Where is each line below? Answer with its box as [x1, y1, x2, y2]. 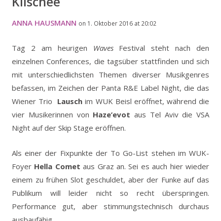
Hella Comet [34, 161, 80, 171]
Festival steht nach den [113, 42, 209, 53]
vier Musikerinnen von [12, 109, 93, 119]
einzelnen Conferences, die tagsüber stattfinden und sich [12, 56, 209, 66]
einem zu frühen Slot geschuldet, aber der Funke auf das [12, 174, 209, 184]
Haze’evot [93, 109, 131, 119]
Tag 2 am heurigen [12, 42, 93, 53]
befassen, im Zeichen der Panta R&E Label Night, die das [12, 82, 209, 93]
